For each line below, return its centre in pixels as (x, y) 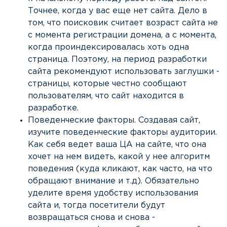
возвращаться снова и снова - (91, 218)
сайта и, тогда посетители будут (97, 206)
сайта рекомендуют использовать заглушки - (124, 72)
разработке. (53, 108)
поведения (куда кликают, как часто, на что (120, 169)
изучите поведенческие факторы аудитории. (122, 133)
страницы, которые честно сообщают (107, 84)
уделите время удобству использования (113, 194)
